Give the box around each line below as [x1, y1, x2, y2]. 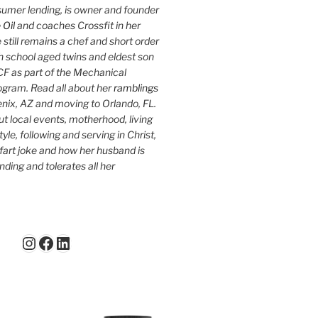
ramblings [113, 81, 158, 94]
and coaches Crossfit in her [14, 18, 141, 31]
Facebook [37, 231, 114, 253]
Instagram [20, 231, 101, 253]
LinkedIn [54, 231, 123, 253]
